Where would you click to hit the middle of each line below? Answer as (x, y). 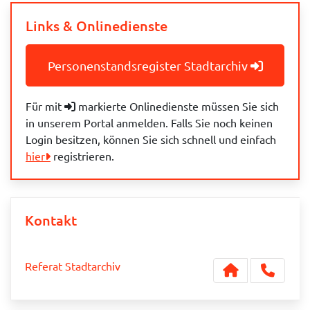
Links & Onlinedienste (97, 26)
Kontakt (51, 220)
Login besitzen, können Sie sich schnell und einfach (151, 139)
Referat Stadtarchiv (73, 265)
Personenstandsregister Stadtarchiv (147, 65)
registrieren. (82, 156)
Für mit (45, 106)
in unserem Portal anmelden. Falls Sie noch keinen (149, 122)
